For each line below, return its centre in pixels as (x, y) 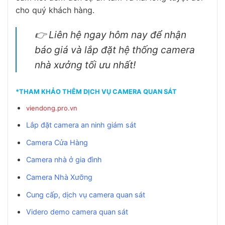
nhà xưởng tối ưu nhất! (85, 65)
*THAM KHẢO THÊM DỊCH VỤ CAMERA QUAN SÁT (96, 91)
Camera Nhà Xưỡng (59, 177)
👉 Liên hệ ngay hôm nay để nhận (110, 34)
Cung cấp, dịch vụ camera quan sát (86, 194)
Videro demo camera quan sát (77, 212)
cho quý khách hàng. (55, 10)
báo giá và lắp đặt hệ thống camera (115, 49)
